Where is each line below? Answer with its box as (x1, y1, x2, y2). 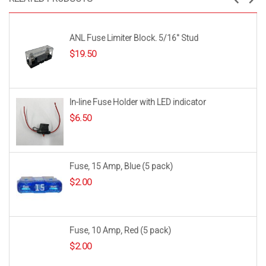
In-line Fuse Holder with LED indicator (69, 97, 206, 107)
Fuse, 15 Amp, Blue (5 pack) (69, 161, 173, 171)
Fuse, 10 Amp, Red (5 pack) (69, 226, 171, 235)
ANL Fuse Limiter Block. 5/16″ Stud (69, 33, 198, 43)
